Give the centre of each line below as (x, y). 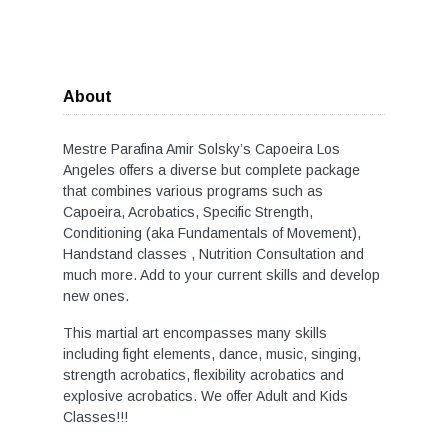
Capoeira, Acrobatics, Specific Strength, (188, 212)
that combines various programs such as (193, 191)
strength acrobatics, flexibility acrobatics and (203, 375)
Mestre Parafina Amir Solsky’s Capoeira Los (201, 149)
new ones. (98, 296)
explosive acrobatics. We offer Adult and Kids (205, 396)
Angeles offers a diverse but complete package (211, 170)
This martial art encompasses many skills (195, 333)
